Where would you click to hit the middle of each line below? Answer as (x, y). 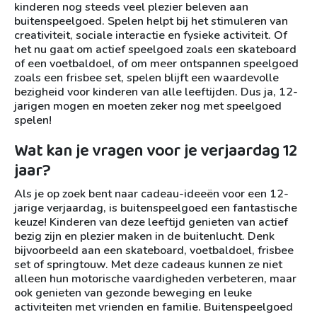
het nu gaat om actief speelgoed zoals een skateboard (155, 50)
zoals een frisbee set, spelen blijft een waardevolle (146, 78)
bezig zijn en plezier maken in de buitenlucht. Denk (144, 236)
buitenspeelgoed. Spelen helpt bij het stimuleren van (151, 21)
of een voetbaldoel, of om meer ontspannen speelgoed (156, 64)
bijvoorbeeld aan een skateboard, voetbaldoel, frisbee (154, 250)
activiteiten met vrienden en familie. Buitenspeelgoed (154, 307)
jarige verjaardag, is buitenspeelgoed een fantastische (156, 208)
